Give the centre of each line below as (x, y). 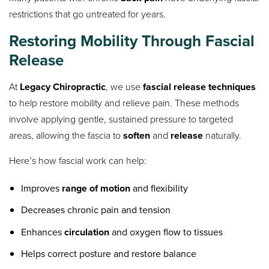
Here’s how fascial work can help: (78, 161)
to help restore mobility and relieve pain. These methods (124, 103)
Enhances (43, 232)
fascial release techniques (200, 87)
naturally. (222, 136)
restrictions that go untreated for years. (88, 14)
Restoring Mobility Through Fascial (132, 41)
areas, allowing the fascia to (66, 136)
